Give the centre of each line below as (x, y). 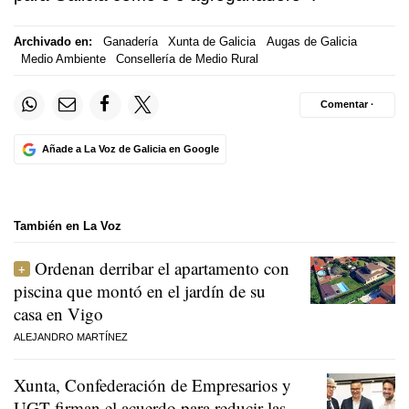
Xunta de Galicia (212, 42)
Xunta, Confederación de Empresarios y (152, 384)
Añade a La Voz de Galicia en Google (130, 149)
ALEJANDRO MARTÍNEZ (71, 336)
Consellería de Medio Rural (187, 59)
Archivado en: (53, 42)
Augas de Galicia (311, 42)
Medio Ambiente (63, 59)
